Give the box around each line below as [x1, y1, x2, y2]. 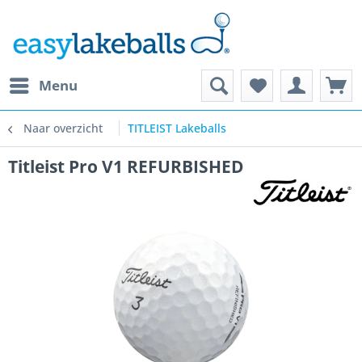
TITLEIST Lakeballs [128, 120, 226, 136]
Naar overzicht [23, 120, 103, 136]
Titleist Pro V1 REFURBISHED [8, 155, 244, 178]
